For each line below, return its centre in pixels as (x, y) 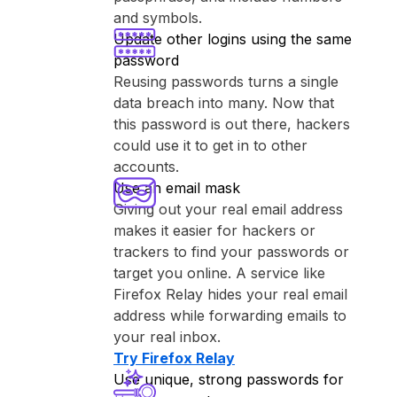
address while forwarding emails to (230, 315)
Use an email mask (177, 188)
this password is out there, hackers (232, 124)
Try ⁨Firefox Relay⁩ (174, 358)
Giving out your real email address (228, 209)
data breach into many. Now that (224, 103)
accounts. (146, 167)
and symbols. (158, 18)
